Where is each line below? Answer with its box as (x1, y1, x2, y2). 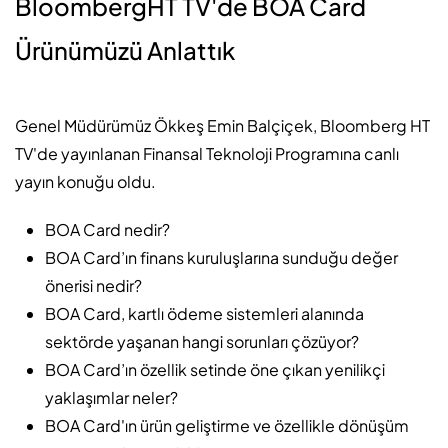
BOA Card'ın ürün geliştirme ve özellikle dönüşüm (45, 415, 409, 437)
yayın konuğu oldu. (15, 171, 156, 193)
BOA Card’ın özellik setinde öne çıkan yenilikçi (45, 359, 385, 381)
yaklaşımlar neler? (45, 387, 178, 409)
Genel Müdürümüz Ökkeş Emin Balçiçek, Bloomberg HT (15, 115, 430, 137)
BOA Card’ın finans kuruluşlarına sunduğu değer (45, 247, 398, 269)
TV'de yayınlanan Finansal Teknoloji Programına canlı (15, 143, 399, 165)
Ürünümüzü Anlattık (15, 35, 235, 66)
